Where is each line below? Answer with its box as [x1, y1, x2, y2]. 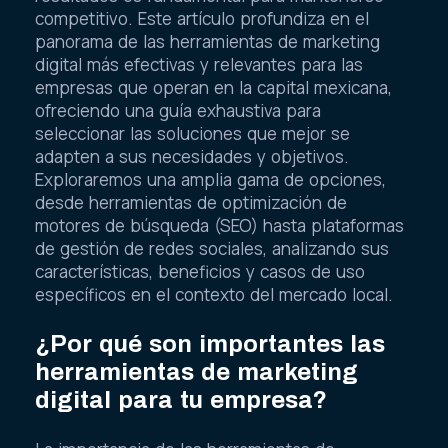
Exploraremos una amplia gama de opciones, [35, 168, 386, 192]
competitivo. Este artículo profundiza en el [35, 7, 369, 31]
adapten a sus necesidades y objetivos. [35, 145, 349, 169]
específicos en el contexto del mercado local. [35, 283, 393, 307]
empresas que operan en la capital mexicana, [35, 76, 392, 100]
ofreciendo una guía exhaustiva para [35, 99, 321, 123]
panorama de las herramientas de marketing [35, 30, 380, 54]
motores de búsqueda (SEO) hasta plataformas [35, 214, 404, 238]
